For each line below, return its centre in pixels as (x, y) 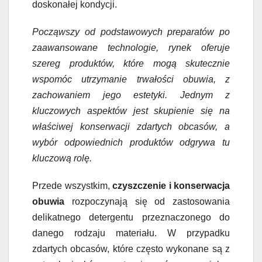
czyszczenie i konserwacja (171, 185)
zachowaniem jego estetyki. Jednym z (131, 95)
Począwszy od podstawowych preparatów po (131, 32)
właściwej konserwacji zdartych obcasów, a (131, 126)
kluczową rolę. (62, 158)
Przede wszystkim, (72, 185)
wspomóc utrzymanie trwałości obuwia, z (131, 79)
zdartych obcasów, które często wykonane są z (131, 249)
